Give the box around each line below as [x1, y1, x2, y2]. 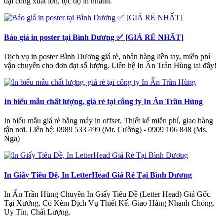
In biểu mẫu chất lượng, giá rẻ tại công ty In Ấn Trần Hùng [4, 97, 203, 106]
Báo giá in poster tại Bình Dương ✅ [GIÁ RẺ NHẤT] [4, 33, 184, 41]
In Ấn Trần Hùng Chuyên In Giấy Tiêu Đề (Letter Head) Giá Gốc [4, 189, 210, 198]
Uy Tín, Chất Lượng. [4, 207, 71, 216]
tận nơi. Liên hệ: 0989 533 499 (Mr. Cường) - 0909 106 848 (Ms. [4, 125, 208, 134]
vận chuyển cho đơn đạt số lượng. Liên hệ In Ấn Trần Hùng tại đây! [4, 61, 217, 70]
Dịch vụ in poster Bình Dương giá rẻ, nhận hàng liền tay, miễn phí [4, 52, 210, 61]
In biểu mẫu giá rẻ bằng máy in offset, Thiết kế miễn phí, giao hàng [4, 116, 213, 125]
